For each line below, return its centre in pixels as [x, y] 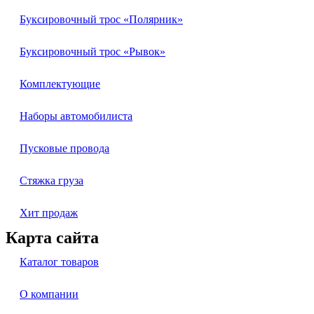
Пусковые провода [64, 148]
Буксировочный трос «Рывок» [93, 51]
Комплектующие [60, 83]
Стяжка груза [52, 180]
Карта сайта [52, 237]
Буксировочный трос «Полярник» [101, 19]
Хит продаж [49, 212]
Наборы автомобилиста [76, 116]
